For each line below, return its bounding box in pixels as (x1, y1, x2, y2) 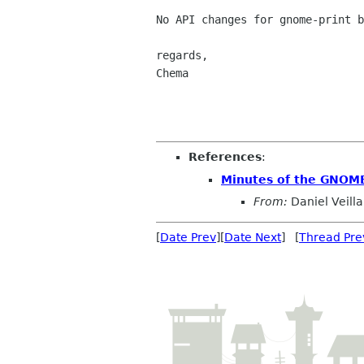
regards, (156, 49, 208, 63)
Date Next (224, 231, 281, 245)
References (188, 150, 262, 164)
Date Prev (160, 231, 216, 245)
